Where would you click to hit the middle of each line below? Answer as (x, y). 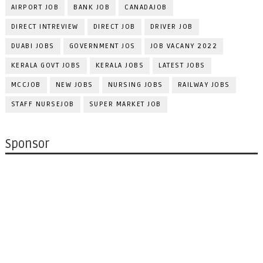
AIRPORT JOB (35, 7)
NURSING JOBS (135, 85)
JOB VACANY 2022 (184, 46)
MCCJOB (26, 85)
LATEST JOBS (182, 65)
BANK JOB (92, 7)
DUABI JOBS (33, 46)
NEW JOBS (74, 85)
